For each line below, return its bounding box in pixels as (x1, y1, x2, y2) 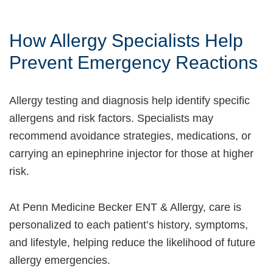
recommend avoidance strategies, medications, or (9, 129, 251, 142)
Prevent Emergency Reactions (9, 52, 258, 73)
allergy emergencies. (9, 253, 110, 266)
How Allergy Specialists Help (9, 30, 243, 51)
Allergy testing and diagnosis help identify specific (9, 94, 250, 107)
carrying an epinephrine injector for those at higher (9, 147, 253, 160)
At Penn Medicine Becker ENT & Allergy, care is (9, 200, 241, 213)
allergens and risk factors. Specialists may (9, 112, 213, 124)
